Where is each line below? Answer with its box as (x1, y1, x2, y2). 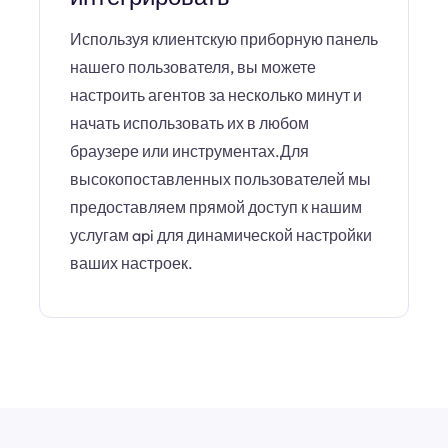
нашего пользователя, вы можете (70, 57, 316, 77)
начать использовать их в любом (70, 113, 309, 133)
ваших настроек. (70, 253, 193, 273)
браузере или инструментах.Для (70, 141, 309, 161)
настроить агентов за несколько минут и (70, 85, 362, 105)
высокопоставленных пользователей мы (70, 169, 371, 189)
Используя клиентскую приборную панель (70, 29, 378, 49)
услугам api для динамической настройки (70, 225, 372, 245)
